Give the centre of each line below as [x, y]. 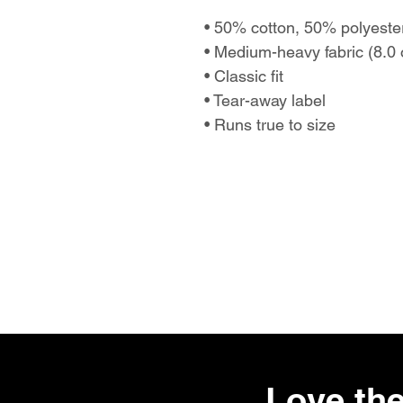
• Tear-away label [265, 100]
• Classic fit [244, 76]
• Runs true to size [270, 125]
